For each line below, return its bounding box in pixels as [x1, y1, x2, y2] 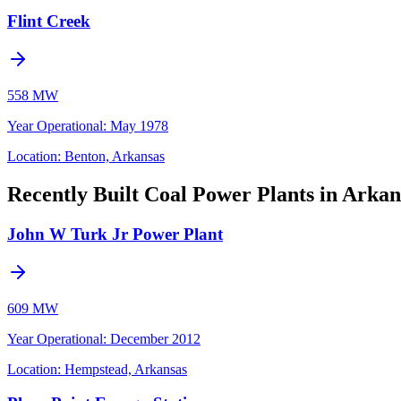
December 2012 [110, 330, 200, 346]
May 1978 [110, 117, 168, 133]
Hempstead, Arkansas [64, 361, 187, 377]
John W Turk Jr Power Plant [7, 224, 223, 243]
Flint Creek [7, 12, 90, 31]
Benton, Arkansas [64, 148, 165, 164]
